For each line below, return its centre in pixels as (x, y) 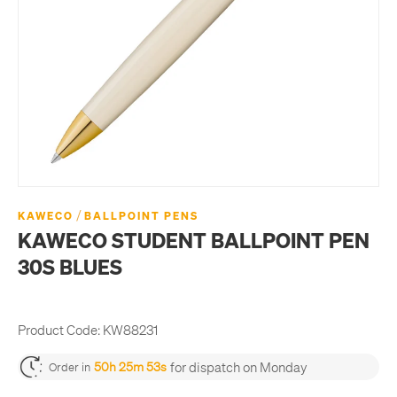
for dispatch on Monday (239, 366)
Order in (70, 367)
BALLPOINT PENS (141, 216)
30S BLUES (70, 267)
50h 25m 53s (130, 366)
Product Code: (59, 329)
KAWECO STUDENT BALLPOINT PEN (194, 240)
